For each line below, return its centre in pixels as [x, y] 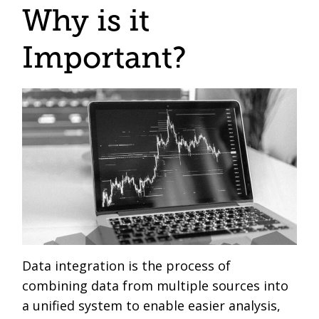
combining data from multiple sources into [156, 286]
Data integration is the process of [127, 266]
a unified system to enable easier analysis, [152, 306]
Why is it [86, 20]
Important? [105, 57]
